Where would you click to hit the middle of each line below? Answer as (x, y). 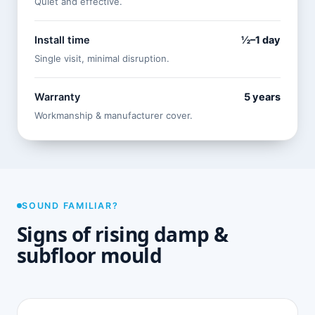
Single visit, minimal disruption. (102, 59)
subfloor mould (90, 255)
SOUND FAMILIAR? (70, 205)
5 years (262, 97)
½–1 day (261, 40)
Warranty (57, 97)
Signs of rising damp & (123, 234)
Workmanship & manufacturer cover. (114, 116)
